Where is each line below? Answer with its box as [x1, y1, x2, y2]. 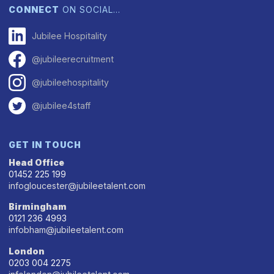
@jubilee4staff [32, 100, 91, 111]
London [9, 246, 45, 256]
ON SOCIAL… [59, 4, 121, 15]
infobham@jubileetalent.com [9, 224, 124, 235]
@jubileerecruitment [32, 54, 114, 65]
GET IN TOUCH [9, 139, 82, 150]
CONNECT [9, 4, 60, 15]
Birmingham [9, 201, 67, 212]
